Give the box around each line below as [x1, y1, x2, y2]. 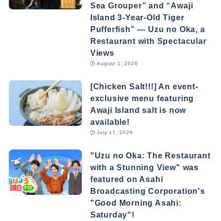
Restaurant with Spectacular [90, 37, 207, 45]
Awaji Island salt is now [90, 106, 186, 115]
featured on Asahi [90, 175, 163, 184]
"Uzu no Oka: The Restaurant [90, 151, 211, 160]
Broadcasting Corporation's [90, 186, 205, 196]
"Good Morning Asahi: [90, 198, 182, 208]
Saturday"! [90, 210, 135, 220]
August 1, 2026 [97, 61, 138, 66]
